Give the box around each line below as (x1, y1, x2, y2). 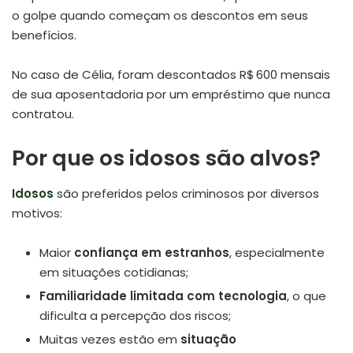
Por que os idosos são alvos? (12, 143, 321, 173)
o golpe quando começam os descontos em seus (12, 7, 308, 24)
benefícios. (12, 27, 76, 44)
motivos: (12, 204, 62, 221)
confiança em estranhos (74, 243, 229, 261)
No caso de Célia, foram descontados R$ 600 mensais (12, 66, 330, 84)
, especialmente (229, 243, 325, 261)
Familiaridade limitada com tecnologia (39, 287, 287, 304)
